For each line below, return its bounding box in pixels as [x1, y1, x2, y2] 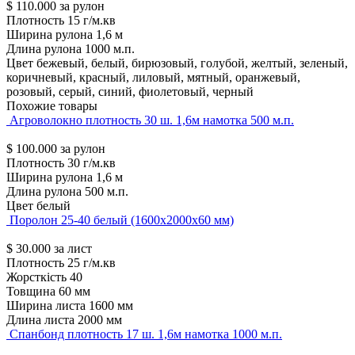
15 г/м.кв [67, 13, 116, 28]
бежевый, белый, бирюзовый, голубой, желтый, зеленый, [36, 56, 348, 71]
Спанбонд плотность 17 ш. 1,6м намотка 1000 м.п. [10, 327, 282, 342]
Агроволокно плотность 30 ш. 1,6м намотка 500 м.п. [10, 113, 294, 128]
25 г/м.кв [67, 256, 116, 270]
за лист [54, 242, 92, 256]
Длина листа [6, 313, 74, 327]
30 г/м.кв [67, 156, 116, 170]
